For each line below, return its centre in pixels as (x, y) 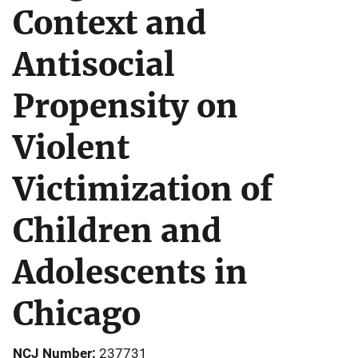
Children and (117, 231)
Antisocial (94, 65)
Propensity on (125, 106)
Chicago (77, 314)
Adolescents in (130, 272)
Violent (71, 148)
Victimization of (143, 189)
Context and (109, 23)
